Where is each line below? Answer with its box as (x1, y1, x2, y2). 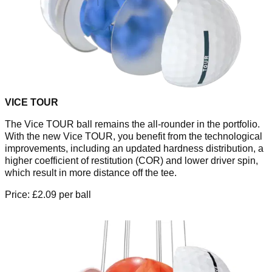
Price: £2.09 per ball (5, 189, 91, 200)
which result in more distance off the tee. (5, 168, 177, 178)
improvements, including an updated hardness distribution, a (5, 143, 263, 154)
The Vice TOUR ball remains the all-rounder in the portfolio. (5, 119, 260, 130)
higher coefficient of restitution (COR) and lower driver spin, (5, 155, 258, 166)
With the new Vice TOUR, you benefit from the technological (5, 131, 262, 142)
